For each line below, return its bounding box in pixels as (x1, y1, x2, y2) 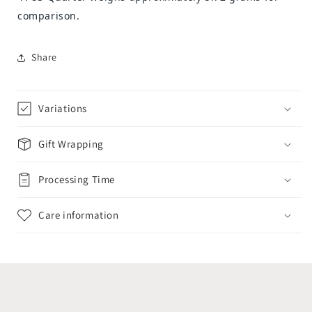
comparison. (17, 8, 80, 22)
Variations (38, 101, 87, 115)
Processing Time (38, 172, 115, 186)
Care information (38, 208, 119, 221)
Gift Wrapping (38, 136, 104, 150)
